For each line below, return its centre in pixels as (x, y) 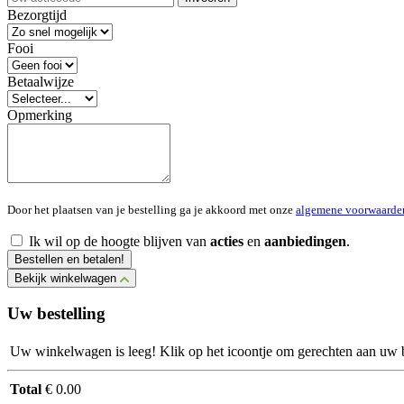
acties (227, 241)
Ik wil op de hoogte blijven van (119, 241)
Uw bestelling (56, 314)
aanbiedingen (305, 241)
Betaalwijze (41, 81)
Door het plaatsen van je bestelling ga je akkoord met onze (151, 209)
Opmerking (40, 115)
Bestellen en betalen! (69, 259)
